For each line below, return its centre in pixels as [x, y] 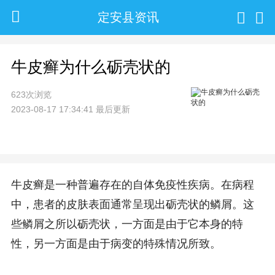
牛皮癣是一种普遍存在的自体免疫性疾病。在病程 [132, 185]
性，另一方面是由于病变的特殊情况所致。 [116, 244]
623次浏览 [31, 94]
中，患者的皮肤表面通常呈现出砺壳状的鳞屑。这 [132, 205]
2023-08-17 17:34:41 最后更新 [70, 109]
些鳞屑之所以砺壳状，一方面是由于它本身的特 [127, 224]
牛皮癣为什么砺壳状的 [91, 67]
